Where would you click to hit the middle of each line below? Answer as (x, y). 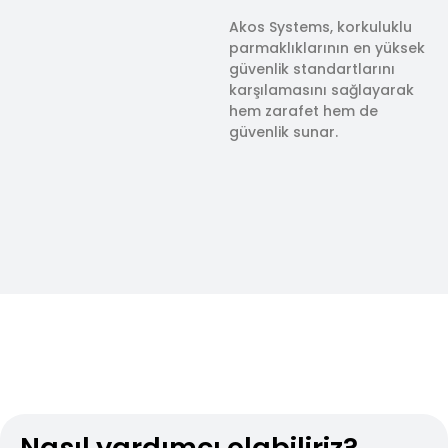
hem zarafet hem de (303, 110)
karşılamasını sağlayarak (321, 89)
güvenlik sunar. (283, 131)
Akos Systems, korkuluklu (320, 26)
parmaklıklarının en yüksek (326, 47)
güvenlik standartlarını (311, 68)
